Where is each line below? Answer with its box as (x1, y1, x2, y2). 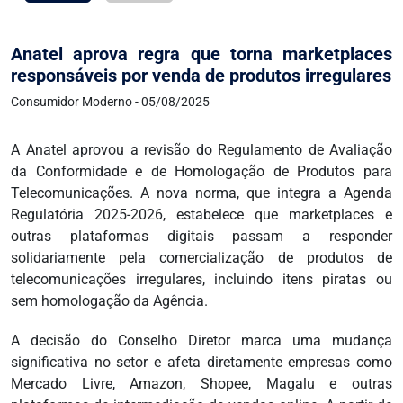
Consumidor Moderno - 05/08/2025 (11, 94, 210, 110)
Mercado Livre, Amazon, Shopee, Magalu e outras (11, 375, 392, 393)
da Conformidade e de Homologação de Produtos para (11, 163, 392, 181)
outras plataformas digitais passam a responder (11, 228, 392, 246)
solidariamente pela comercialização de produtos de (11, 249, 392, 267)
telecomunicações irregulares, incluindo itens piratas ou (11, 271, 392, 289)
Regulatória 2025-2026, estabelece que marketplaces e (11, 206, 392, 224)
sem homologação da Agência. (11, 292, 208, 310)
